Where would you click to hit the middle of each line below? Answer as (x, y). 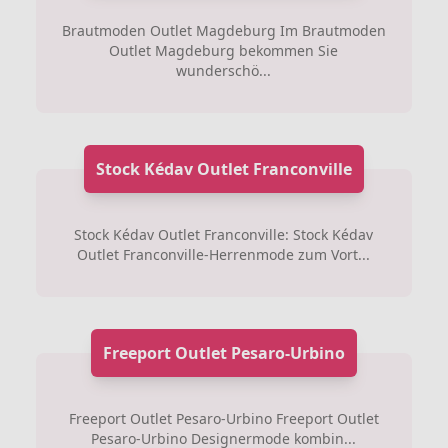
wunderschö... (224, 70)
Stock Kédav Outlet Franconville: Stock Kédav (224, 234)
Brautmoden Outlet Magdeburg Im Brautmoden (223, 30)
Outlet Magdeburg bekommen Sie (224, 50)
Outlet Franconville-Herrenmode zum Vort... (224, 254)
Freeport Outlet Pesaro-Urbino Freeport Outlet (223, 418)
